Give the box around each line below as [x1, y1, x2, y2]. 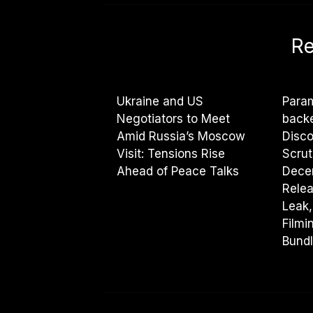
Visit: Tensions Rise [117, 146, 225, 161]
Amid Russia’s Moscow [117, 129, 245, 143]
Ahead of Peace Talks [117, 163, 239, 178]
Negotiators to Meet [117, 111, 230, 126]
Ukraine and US [117, 94, 203, 108]
